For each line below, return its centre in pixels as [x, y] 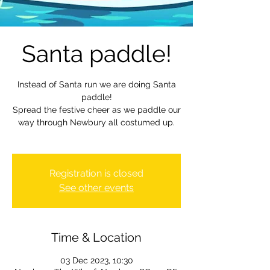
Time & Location [96, 237]
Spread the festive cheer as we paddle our [96, 110]
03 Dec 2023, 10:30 [96, 260]
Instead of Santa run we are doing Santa [96, 84]
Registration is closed [96, 173]
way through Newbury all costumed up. [96, 122]
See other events [96, 188]
